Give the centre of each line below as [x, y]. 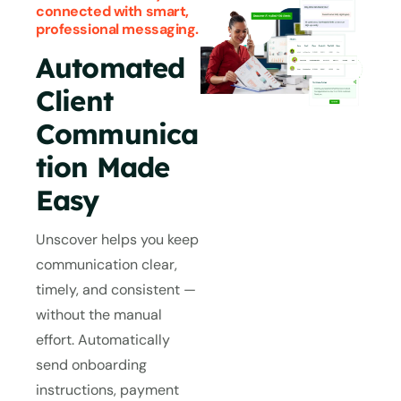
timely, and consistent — [116, 290]
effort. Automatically [103, 340]
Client [74, 101]
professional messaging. [118, 29]
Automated [111, 68]
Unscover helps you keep [117, 240]
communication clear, [107, 265]
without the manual [99, 315]
